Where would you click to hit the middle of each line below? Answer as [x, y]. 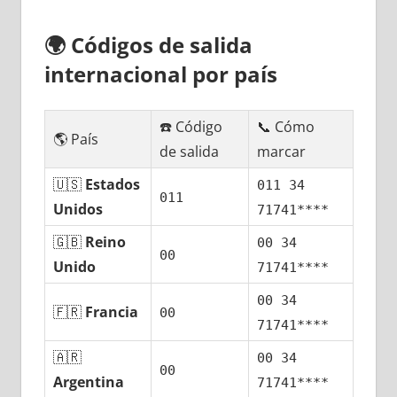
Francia [112, 312]
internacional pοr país [160, 74]
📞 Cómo [286, 127]
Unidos [78, 210]
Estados [113, 185]
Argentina [89, 382]
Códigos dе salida [161, 45]
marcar [282, 152]
